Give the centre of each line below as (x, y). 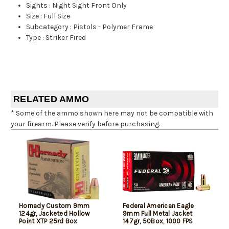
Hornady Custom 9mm (54, 206)
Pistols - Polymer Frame (113, 27)
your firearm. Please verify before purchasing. (85, 124)
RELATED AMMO (51, 99)
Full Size (57, 16)
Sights (37, 6)
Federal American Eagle (158, 206)
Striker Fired (66, 38)
